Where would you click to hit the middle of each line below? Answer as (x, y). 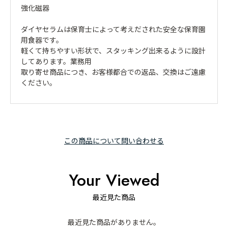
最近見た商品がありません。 (114, 222)
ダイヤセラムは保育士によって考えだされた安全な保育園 (113, 29)
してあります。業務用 (56, 61)
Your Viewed (114, 180)
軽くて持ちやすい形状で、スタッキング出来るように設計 (113, 51)
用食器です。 (42, 40)
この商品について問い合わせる (114, 140)
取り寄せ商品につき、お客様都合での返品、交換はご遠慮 (113, 72)
